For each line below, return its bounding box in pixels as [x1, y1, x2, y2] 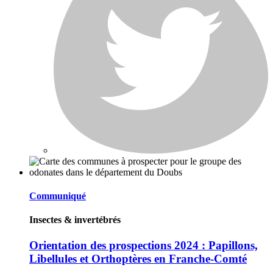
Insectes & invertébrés [29, 214, 121, 225]
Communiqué [29, 191, 86, 202]
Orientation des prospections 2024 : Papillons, [29, 238, 258, 252]
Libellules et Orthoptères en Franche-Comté [29, 252, 247, 265]
